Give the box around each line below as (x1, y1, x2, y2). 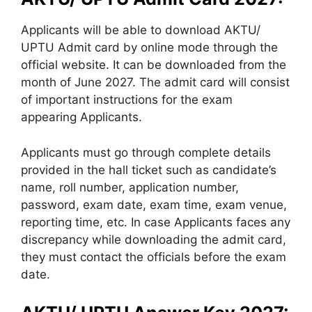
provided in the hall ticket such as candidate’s (21, 162, 276, 177)
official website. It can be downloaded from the (21, 58, 286, 72)
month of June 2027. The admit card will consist (21, 75, 290, 89)
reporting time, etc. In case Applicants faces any (21, 214, 290, 229)
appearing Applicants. (21, 110, 142, 124)
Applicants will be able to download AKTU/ (21, 23, 260, 37)
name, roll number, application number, (21, 180, 239, 194)
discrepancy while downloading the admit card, (21, 232, 286, 247)
